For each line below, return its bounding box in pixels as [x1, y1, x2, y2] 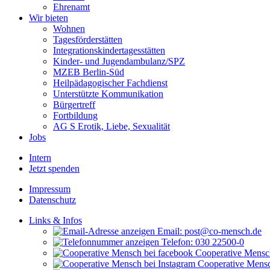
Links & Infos [29, 215, 82, 225]
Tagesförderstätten [53, 34, 122, 45]
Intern [29, 152, 51, 163]
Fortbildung [53, 110, 98, 121]
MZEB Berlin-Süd [53, 67, 124, 77]
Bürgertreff [53, 99, 95, 110]
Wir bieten [29, 13, 68, 23]
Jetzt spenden [29, 163, 80, 174]
